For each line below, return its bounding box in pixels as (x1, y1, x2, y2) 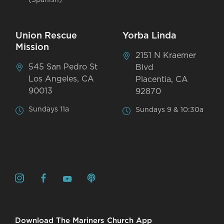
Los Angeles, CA (28, 74, 94, 83)
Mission (15, 42, 49, 52)
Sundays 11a (28, 105, 69, 113)
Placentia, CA (135, 75, 188, 83)
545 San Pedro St (28, 62, 98, 71)
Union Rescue (15, 31, 77, 40)
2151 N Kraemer (135, 51, 196, 59)
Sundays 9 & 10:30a (135, 106, 204, 113)
